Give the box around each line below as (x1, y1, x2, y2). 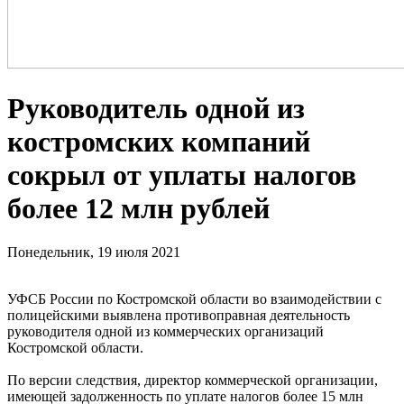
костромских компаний (7, 124, 310, 158)
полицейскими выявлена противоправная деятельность (7, 308, 350, 324)
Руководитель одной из (7, 91, 305, 124)
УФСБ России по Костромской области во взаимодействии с (7, 291, 381, 308)
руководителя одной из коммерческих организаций (7, 324, 324, 340)
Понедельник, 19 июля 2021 (7, 244, 180, 261)
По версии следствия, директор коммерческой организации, (7, 372, 378, 389)
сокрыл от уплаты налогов (7, 158, 356, 191)
